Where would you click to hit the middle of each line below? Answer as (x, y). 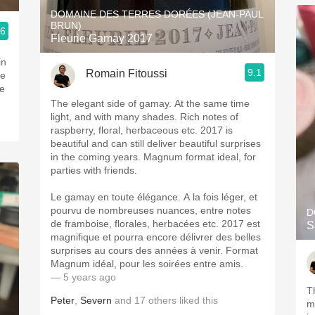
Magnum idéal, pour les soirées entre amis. (147, 264)
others (162, 300)
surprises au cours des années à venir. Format (154, 250)
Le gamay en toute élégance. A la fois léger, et (154, 197)
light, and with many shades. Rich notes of (144, 117)
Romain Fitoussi (127, 73)
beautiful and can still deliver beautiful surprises (156, 143)
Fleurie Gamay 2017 (102, 38)
